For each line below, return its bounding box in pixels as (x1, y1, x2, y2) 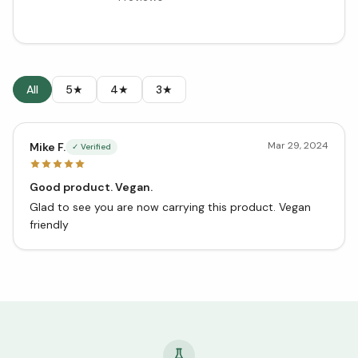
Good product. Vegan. (30, 180, 153, 194)
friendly (30, 217, 69, 232)
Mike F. (30, 140, 66, 154)
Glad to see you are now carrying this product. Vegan (30, 200, 311, 214)
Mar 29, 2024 (268, 139, 328, 152)
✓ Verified (72, 141, 111, 152)
